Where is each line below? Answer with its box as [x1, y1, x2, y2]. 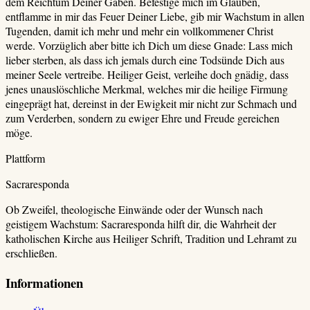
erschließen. [6, 245, 57, 260]
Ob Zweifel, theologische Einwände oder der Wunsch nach [6, 201, 263, 217]
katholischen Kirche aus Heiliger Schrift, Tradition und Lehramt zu [6, 230, 297, 246]
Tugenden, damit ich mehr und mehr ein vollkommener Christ [6, 23, 273, 38]
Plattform [6, 150, 45, 165]
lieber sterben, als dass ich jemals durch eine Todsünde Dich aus [6, 52, 284, 67]
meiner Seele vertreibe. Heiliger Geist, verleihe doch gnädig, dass [6, 66, 289, 82]
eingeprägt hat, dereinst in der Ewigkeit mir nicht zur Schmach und [6, 95, 297, 111]
